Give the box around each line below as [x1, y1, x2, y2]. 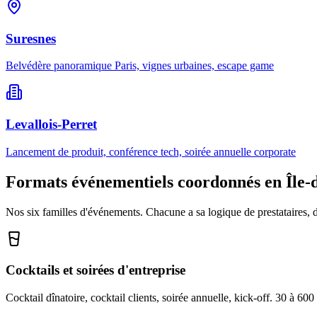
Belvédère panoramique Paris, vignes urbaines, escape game [6, 59, 274, 72]
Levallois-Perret [6, 116, 97, 132]
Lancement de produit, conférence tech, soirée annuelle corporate [6, 145, 296, 158]
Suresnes [6, 30, 56, 46]
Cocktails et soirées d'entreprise [6, 263, 185, 278]
